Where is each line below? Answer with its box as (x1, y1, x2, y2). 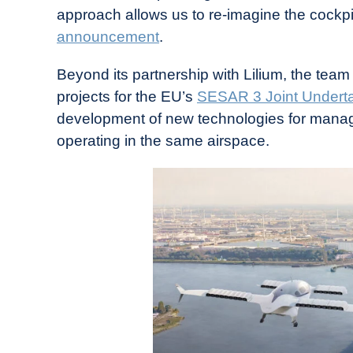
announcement (57, 28, 159, 45)
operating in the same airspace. (57, 132, 273, 149)
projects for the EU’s (57, 87, 197, 105)
